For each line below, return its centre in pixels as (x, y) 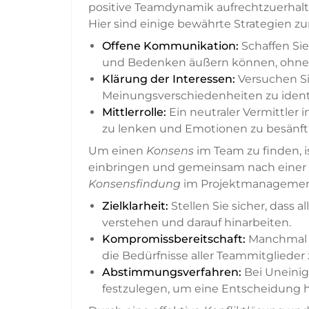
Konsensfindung (134, 184)
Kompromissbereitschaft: (174, 239)
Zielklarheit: (135, 206)
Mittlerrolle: (134, 112)
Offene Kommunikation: (170, 46)
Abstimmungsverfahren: (172, 272)
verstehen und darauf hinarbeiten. (197, 223)
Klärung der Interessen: (169, 79)
